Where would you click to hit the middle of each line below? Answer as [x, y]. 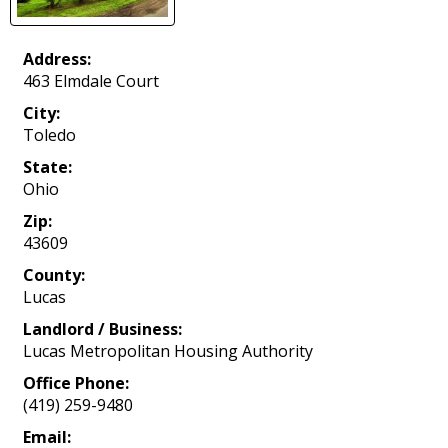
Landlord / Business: [102, 329]
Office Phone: [76, 383]
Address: [57, 59]
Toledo [49, 135]
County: [54, 275]
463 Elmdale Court [91, 81]
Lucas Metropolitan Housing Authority [168, 351]
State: [47, 167]
